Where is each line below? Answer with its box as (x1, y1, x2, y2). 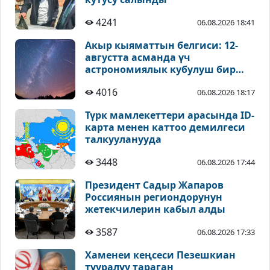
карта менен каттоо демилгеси (85, 121, 245, 134)
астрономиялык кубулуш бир (85, 63, 236, 77)
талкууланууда (85, 133, 162, 146)
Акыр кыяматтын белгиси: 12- (85, 39, 238, 52)
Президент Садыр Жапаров (85, 178, 224, 192)
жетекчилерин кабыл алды (85, 202, 225, 216)
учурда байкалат (85, 75, 172, 89)
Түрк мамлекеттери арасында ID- (85, 108, 254, 122)
